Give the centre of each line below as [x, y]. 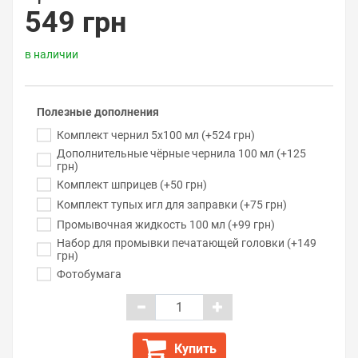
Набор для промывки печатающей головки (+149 [187, 243]
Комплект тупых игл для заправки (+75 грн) [172, 205]
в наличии [52, 54]
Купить [195, 349]
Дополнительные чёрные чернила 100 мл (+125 [181, 153]
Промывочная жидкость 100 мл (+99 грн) [166, 225]
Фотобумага [89, 274]
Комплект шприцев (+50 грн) [132, 185]
